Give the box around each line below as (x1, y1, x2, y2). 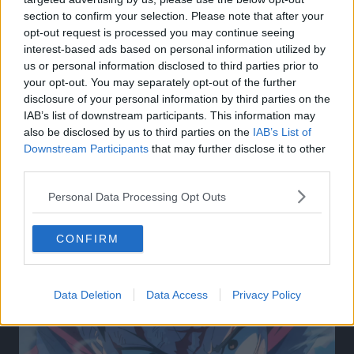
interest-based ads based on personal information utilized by (24, 43, 326, 55)
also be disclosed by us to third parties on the (24, 126, 253, 138)
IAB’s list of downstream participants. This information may (24, 109, 315, 122)
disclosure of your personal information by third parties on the (24, 92, 330, 105)
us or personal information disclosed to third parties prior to (24, 59, 318, 72)
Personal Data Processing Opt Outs (48, 190, 226, 203)
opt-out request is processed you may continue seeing (24, 26, 295, 39)
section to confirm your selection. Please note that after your (24, 9, 324, 22)
